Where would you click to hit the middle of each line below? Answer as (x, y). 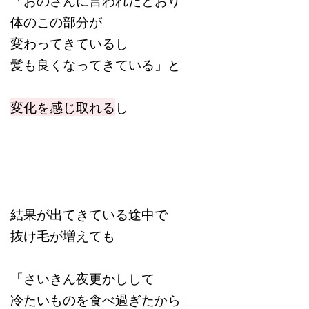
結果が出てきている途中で (89, 214)
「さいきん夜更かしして (82, 278)
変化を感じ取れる (63, 107)
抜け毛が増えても (63, 236)
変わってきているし (69, 43)
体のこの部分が (56, 22)
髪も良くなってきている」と (96, 64)
